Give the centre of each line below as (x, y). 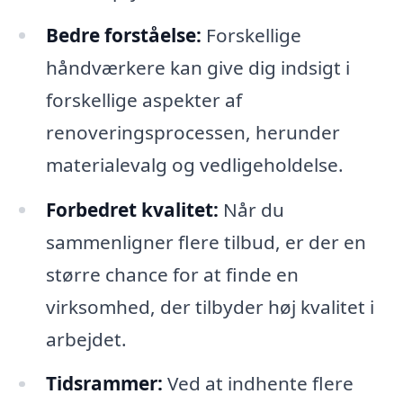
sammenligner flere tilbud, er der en (206, 242)
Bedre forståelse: (123, 35)
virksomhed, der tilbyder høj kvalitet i (210, 306)
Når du (251, 209)
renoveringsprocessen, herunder (193, 132)
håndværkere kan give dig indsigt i (197, 67)
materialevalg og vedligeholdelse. (194, 164)
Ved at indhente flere (258, 384)
